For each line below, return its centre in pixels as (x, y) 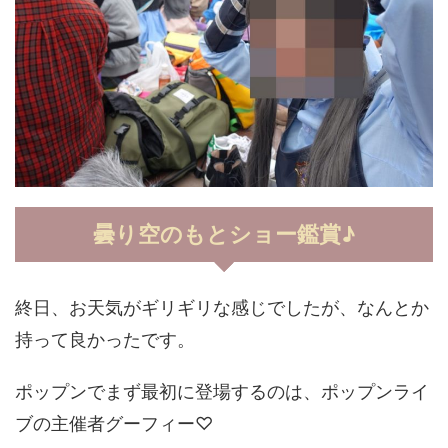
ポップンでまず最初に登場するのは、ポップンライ (222, 391)
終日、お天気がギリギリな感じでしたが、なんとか (222, 307)
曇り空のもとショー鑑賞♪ (224, 234)
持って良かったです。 (105, 339)
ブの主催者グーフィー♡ (114, 423)
